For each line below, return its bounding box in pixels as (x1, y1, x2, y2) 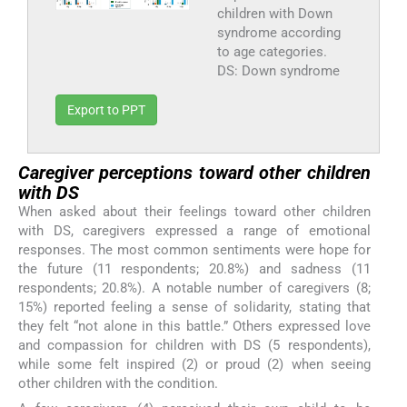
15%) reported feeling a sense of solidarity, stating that (18, 299, 371, 316)
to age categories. (216, 44, 327, 61)
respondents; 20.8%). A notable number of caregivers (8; (18, 280, 371, 297)
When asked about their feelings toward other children (18, 203, 371, 221)
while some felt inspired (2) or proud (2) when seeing (18, 356, 371, 373)
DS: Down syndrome (216, 63, 340, 80)
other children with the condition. (18, 375, 218, 392)
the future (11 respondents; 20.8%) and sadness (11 (18, 261, 371, 278)
